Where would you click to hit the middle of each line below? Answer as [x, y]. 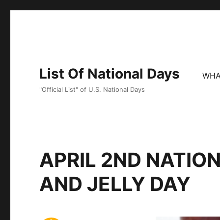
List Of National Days [110, 74]
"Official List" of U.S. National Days [92, 89]
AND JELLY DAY [115, 184]
